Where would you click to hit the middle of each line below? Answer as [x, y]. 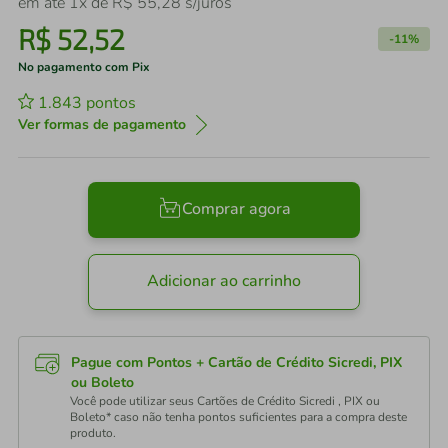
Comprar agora [236, 209]
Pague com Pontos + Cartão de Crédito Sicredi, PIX [236, 362]
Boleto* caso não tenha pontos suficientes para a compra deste [238, 417]
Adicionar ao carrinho [224, 281]
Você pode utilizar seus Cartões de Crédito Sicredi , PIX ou [225, 401]
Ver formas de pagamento [102, 124]
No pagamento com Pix [84, 67]
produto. [93, 433]
